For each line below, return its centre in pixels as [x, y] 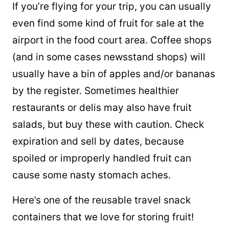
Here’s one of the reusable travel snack [101, 200]
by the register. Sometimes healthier [96, 91]
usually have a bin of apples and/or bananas [114, 74]
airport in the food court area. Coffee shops [112, 40]
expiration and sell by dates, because [98, 142]
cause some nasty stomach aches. [91, 175]
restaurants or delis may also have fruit [102, 108]
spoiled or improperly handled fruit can [102, 158]
